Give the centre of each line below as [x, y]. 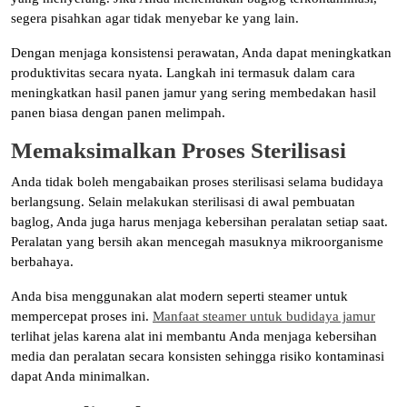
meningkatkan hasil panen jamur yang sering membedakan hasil [194, 93]
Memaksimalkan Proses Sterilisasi [179, 151]
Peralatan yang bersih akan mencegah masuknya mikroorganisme [197, 242]
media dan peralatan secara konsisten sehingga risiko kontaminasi [198, 357]
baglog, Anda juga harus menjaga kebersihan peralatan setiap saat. [199, 222]
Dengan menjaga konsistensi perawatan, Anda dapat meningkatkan [201, 53]
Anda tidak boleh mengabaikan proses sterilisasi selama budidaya [197, 182]
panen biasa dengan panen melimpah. [118, 113]
